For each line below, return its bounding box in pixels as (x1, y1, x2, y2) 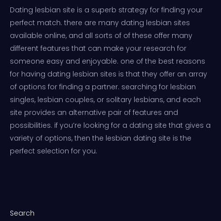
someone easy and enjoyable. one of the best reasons (10, 56, 205, 66)
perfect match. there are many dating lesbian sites (10, 17, 190, 28)
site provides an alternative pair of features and (10, 107, 178, 117)
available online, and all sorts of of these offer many (10, 30, 192, 40)
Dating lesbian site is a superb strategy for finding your (10, 4, 203, 15)
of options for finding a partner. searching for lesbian (10, 81, 196, 92)
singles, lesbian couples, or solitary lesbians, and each (10, 94, 201, 105)
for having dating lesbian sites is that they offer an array (10, 69, 207, 79)
